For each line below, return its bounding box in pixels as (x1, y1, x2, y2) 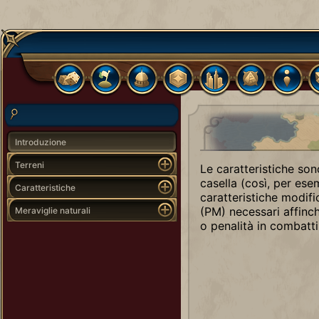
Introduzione (15, 136, 66, 147)
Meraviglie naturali (15, 204, 90, 216)
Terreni (15, 159, 44, 170)
